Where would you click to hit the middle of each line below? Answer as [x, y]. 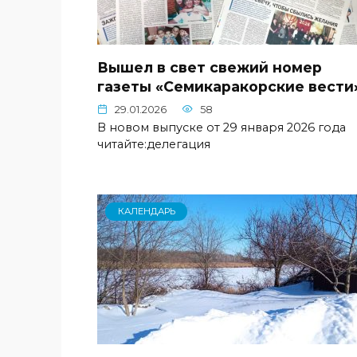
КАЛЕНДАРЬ [146, 212]
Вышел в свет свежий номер [210, 67]
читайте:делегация [154, 145]
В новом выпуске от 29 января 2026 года [222, 128]
